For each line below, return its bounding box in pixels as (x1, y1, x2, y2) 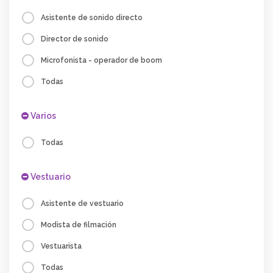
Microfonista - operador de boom (41, 56, 162, 65)
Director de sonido (41, 35, 108, 43)
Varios (29, 111, 56, 121)
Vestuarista (41, 242, 82, 250)
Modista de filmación (41, 221, 116, 229)
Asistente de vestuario (41, 199, 124, 208)
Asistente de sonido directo (41, 13, 143, 22)
